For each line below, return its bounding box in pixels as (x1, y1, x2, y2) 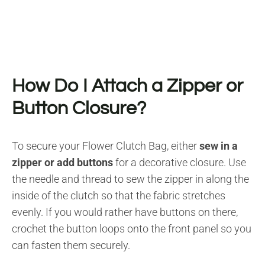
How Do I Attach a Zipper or (12, 76, 243, 96)
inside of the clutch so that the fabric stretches (12, 189, 225, 202)
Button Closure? (12, 98, 146, 118)
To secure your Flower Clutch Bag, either (12, 139, 199, 152)
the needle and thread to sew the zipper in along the (12, 172, 249, 185)
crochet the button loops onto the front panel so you (12, 222, 251, 235)
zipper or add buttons (12, 156, 113, 169)
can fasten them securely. (12, 238, 130, 251)
